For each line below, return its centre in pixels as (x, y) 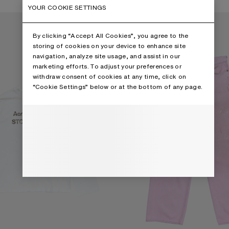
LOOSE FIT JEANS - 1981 (154, 17)
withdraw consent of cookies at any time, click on (109, 76)
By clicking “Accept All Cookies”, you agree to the (110, 36)
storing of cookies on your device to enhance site (109, 46)
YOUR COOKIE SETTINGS (67, 7)
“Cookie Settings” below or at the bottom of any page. (118, 87)
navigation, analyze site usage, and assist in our (106, 56)
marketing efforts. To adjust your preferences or (107, 66)
